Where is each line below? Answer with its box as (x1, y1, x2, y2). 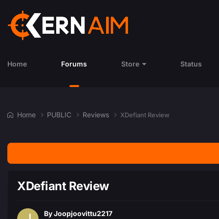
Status (180, 60, 202, 68)
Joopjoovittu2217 (54, 209, 112, 218)
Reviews (83, 110, 111, 119)
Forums (61, 60, 87, 68)
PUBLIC (47, 110, 73, 119)
